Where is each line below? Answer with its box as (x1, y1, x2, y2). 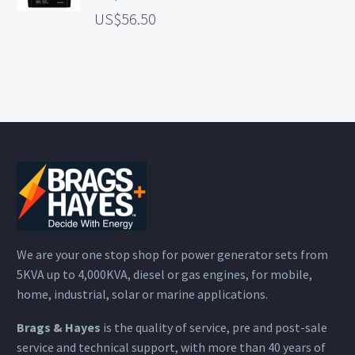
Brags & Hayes (17, 319, 101, 336)
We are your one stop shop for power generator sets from (17, 246, 328, 262)
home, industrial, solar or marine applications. (17, 285, 268, 302)
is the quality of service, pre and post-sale (101, 319, 327, 336)
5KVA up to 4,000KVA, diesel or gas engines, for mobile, (17, 265, 312, 282)
